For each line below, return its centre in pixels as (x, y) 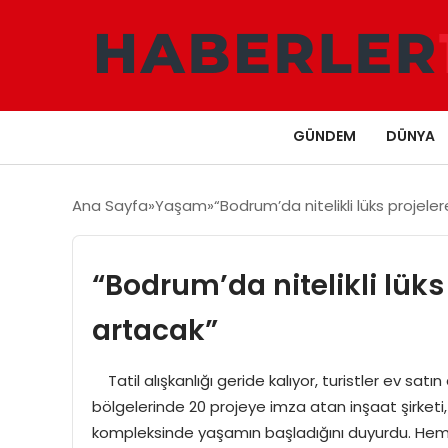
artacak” (154, 329)
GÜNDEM (324, 135)
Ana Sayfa (110, 205)
